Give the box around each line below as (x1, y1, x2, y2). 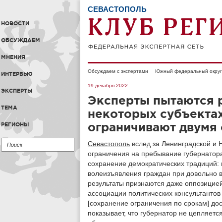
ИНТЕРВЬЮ (1, 71, 33, 77)
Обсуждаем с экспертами (88, 68, 148, 74)
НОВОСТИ (1, 20, 29, 26)
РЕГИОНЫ (1, 121, 29, 127)
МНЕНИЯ (1, 54, 25, 60)
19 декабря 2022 (88, 83, 128, 88)
